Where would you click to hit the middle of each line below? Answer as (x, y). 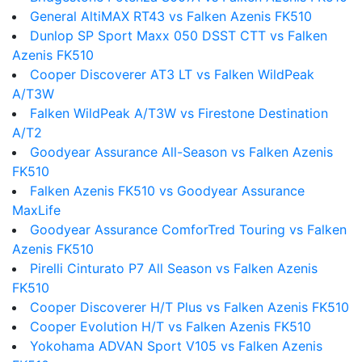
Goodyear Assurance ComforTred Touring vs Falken (188, 229)
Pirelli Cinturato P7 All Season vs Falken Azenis (174, 268)
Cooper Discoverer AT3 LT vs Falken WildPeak (172, 74)
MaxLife (36, 210)
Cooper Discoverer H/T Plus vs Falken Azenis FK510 (189, 307)
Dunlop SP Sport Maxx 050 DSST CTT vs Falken (179, 36)
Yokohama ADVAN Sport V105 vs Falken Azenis (176, 346)
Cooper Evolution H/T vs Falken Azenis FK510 (170, 326)
